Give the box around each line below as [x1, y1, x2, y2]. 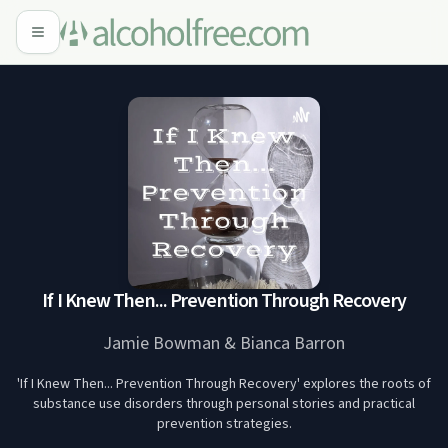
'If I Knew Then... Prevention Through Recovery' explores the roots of [17, 374, 431, 394]
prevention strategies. [156, 414, 292, 434]
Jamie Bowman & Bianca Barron [103, 331, 345, 356]
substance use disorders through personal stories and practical [33, 394, 415, 414]
